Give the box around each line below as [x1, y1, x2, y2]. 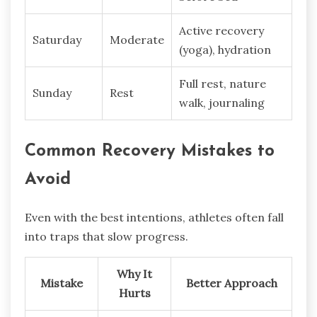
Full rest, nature [179, 76, 266, 91]
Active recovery [179, 23, 264, 38]
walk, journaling [179, 96, 265, 110]
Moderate [110, 33, 164, 47]
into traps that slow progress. [25, 229, 188, 244]
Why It [117, 267, 152, 282]
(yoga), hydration [179, 42, 271, 57]
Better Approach [185, 276, 277, 291]
